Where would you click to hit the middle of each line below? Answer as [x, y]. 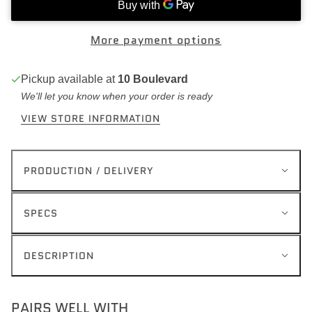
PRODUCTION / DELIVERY [89, 171]
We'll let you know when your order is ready [117, 96]
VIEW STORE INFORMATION [91, 118]
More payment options [156, 40]
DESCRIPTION [59, 256]
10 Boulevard [153, 79]
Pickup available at [69, 79]
